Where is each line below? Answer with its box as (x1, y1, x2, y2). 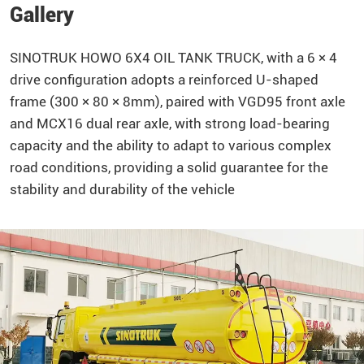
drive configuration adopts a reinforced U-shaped (9, 71, 318, 88)
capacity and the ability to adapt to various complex (9, 136, 331, 154)
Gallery (9, 2, 74, 27)
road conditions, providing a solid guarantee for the (9, 158, 328, 175)
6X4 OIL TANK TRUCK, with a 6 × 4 (121, 49, 337, 66)
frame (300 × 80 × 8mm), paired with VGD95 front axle (9, 93, 345, 110)
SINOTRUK (9, 49, 77, 66)
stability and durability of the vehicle (9, 180, 235, 197)
